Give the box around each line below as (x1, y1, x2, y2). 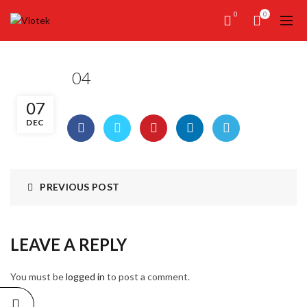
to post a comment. (105, 271, 190, 282)
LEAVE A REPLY (10, 234, 127, 254)
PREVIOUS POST (40, 181, 120, 193)
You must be (10, 271, 66, 282)
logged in (66, 271, 105, 282)
